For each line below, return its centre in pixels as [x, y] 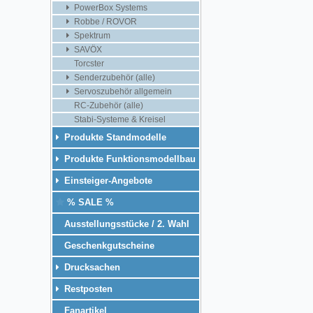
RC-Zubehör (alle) [108, 105]
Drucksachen [91, 267]
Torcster [88, 63]
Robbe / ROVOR [104, 21]
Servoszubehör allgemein [122, 91]
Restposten [87, 289]
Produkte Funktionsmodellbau [129, 159]
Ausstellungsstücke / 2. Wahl [125, 224]
